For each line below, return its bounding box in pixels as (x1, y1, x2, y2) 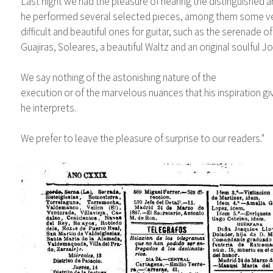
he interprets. (20, 101, 76, 115)
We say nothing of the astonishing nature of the (20, 70, 216, 84)
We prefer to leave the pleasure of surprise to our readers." (20, 131, 264, 145)
